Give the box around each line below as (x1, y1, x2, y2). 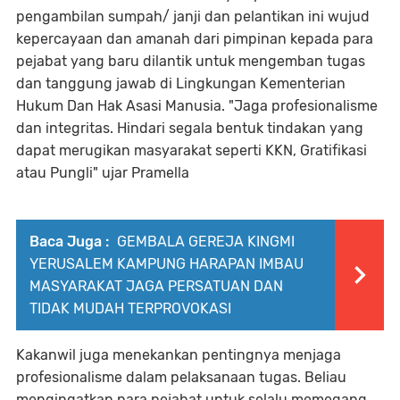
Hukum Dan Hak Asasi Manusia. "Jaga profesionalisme (16, 96, 378, 114)
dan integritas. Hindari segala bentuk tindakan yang (16, 119, 363, 137)
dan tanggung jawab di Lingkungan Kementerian (16, 74, 346, 92)
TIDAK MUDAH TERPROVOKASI (29, 299, 231, 317)
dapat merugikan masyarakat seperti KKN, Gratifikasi (16, 141, 367, 159)
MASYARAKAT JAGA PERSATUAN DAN (29, 277, 283, 295)
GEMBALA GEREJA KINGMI (113, 232, 295, 250)
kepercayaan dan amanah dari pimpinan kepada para (16, 29, 373, 47)
